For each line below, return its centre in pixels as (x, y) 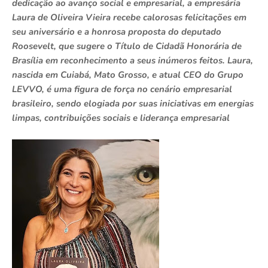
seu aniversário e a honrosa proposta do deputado (117, 32)
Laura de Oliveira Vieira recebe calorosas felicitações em (129, 18)
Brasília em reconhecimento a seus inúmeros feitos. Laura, (133, 61)
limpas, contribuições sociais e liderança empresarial (121, 118)
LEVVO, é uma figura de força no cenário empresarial (122, 89)
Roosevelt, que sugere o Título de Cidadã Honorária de (127, 46)
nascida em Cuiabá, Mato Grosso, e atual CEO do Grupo (128, 75)
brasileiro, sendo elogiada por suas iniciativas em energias (133, 104)
